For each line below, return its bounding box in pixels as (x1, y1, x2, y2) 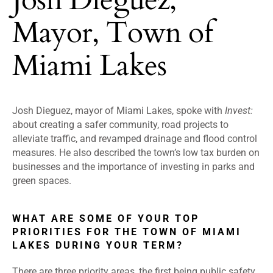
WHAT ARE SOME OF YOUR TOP (12, 213, 199, 225)
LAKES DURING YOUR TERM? (12, 239, 183, 252)
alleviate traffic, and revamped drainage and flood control (12, 133, 257, 145)
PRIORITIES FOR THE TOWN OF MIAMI (12, 226, 241, 238)
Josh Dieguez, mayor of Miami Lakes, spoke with (12, 105, 225, 117)
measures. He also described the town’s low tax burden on (12, 147, 260, 159)
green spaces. (12, 175, 71, 187)
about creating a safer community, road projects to (12, 119, 229, 131)
